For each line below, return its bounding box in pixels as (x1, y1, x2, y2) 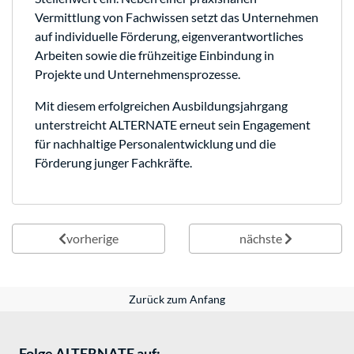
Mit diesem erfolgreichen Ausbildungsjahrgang (35, 98, 288, 113)
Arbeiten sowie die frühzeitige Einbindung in (35, 47, 274, 62)
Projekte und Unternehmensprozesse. (35, 66, 240, 81)
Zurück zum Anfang (129, 292, 225, 306)
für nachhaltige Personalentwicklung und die (35, 136, 276, 151)
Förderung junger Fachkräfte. (35, 155, 192, 170)
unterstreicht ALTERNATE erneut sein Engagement (35, 117, 311, 132)
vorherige (66, 231, 119, 246)
